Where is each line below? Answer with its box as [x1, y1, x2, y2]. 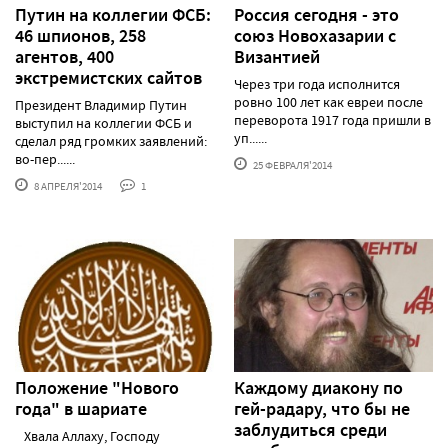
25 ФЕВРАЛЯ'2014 [251, 157, 332, 172]
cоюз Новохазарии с [234, 23, 396, 48]
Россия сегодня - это [234, 2, 399, 27]
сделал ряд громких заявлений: [15, 131, 207, 150]
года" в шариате [15, 396, 147, 421]
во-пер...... [15, 149, 75, 168]
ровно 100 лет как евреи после [234, 92, 423, 111]
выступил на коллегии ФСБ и [15, 113, 192, 132]
